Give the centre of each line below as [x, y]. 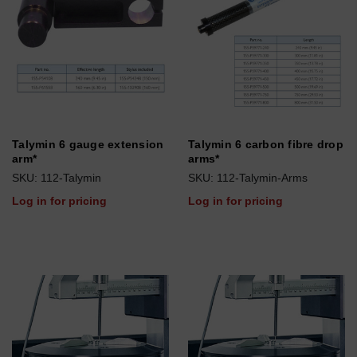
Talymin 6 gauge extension [88, 144]
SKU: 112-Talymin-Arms [248, 178]
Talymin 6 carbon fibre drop [266, 144]
